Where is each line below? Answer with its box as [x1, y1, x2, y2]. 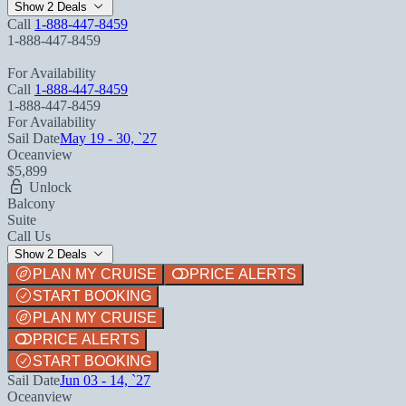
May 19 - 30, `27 [60, 130, 157, 146]
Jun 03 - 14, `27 [60, 372, 150, 388]
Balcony [7, 195, 55, 211]
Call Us [7, 227, 51, 244]
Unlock [25, 179, 72, 195]
